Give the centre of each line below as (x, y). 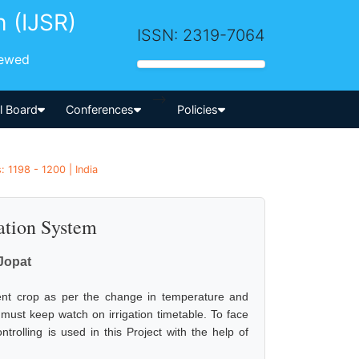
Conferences (100, 109)
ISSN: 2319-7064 (201, 35)
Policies (197, 109)
